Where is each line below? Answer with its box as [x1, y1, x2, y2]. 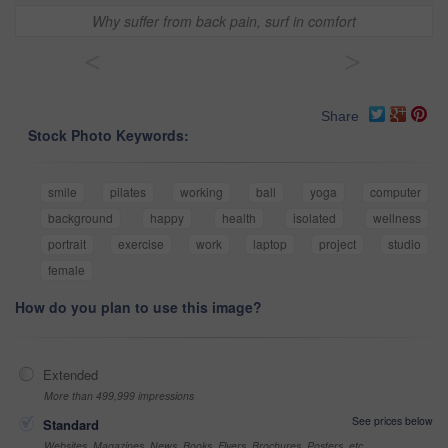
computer [370, 183, 422, 201]
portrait [48, 235, 86, 253]
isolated [292, 209, 336, 227]
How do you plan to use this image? [15, 297, 262, 318]
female [48, 261, 85, 279]
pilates [110, 183, 147, 201]
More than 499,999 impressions [44, 388, 194, 404]
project [319, 235, 357, 253]
